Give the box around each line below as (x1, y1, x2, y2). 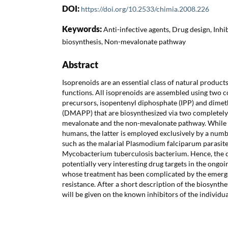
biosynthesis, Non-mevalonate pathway (62, 37, 186, 46)
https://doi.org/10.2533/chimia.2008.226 (81, 4, 209, 13)
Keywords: (62, 23, 103, 34)
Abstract (62, 59, 98, 70)
